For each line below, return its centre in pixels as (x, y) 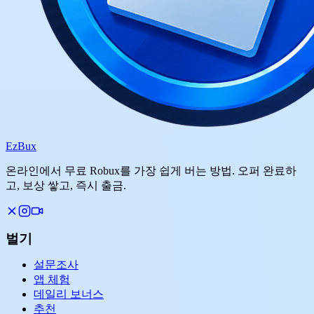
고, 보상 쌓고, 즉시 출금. (66, 185)
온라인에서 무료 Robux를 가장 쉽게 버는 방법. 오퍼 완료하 (151, 170)
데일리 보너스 (69, 294)
